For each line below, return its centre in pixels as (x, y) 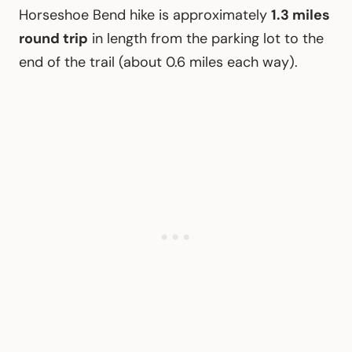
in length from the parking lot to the (206, 38)
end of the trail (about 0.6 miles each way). (158, 62)
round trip (53, 38)
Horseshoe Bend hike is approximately (145, 15)
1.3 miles (301, 15)
